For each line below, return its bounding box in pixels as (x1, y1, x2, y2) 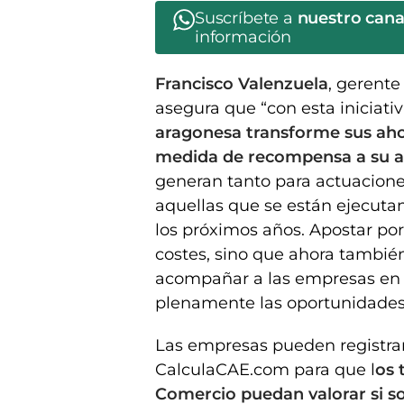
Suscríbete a (195, 8, 298, 29)
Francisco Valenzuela (155, 74, 328, 95)
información (195, 27, 292, 48)
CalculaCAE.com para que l (155, 360, 375, 381)
